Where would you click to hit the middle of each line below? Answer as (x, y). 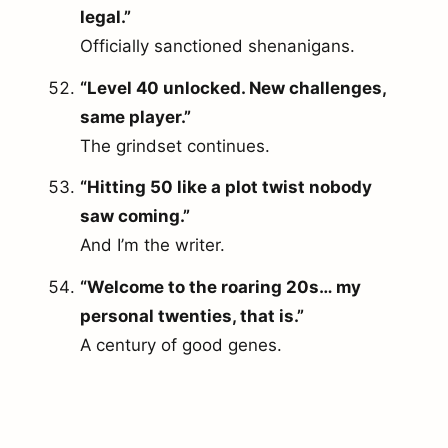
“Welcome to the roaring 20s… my (220, 287)
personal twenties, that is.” (192, 316)
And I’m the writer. (152, 245)
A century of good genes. (181, 345)
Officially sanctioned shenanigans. (217, 45)
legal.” (105, 16)
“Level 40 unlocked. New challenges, (233, 87)
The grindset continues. (175, 145)
